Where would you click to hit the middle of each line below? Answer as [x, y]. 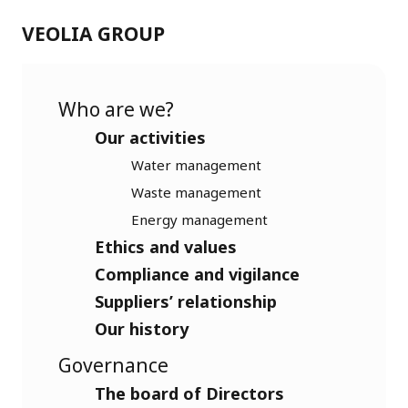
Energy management [199, 219]
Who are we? [116, 109]
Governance [113, 365]
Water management [196, 164]
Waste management [196, 192]
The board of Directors [189, 393]
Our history [142, 328]
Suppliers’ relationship [186, 301]
